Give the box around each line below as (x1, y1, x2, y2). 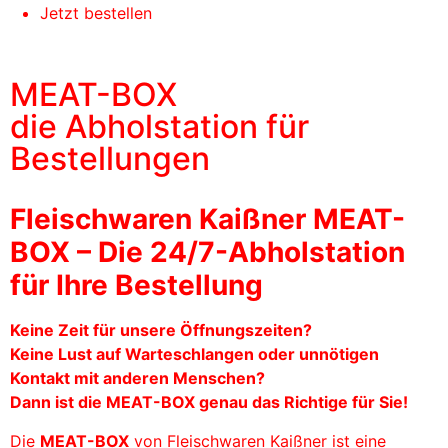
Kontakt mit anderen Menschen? (10, 368, 265, 389)
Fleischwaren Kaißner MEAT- (10, 202, 405, 237)
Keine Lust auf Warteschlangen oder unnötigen (10, 344, 379, 365)
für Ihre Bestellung (10, 268, 263, 303)
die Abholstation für (10, 107, 309, 147)
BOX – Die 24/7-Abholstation (10, 235, 405, 270)
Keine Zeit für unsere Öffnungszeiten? (10, 320, 312, 341)
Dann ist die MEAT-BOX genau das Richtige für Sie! (10, 392, 408, 413)
